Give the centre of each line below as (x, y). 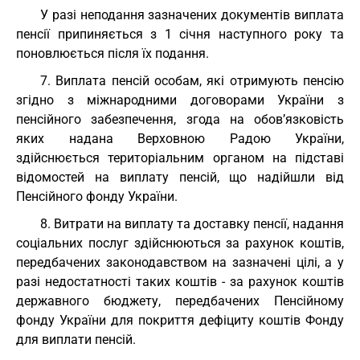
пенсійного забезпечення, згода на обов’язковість (180, 119)
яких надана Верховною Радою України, (180, 139)
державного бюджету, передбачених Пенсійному (180, 301)
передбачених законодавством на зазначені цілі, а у (180, 262)
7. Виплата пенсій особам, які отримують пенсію (192, 81)
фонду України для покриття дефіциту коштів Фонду (180, 320)
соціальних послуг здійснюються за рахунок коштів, (180, 243)
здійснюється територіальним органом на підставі (180, 158)
